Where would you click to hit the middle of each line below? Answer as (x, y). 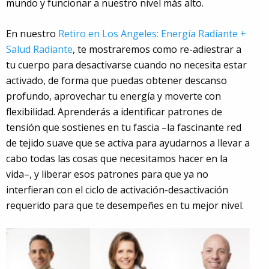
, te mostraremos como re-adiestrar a (157, 49)
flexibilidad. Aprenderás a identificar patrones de (114, 111)
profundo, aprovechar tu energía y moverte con (113, 96)
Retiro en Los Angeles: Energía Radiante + (152, 33)
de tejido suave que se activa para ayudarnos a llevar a (128, 143)
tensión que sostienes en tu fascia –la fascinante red (124, 127)
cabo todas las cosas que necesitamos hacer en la (117, 158)
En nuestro (32, 33)
